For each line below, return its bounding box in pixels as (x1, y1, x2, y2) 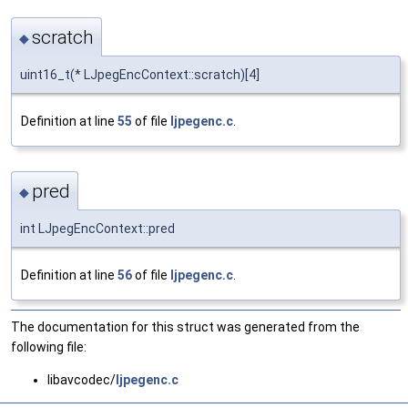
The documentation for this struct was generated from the (11, 320, 360, 335)
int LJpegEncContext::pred (20, 221, 175, 237)
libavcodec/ (47, 372, 116, 388)
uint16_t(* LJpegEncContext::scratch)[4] (20, 66, 260, 82)
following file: (11, 340, 87, 355)
